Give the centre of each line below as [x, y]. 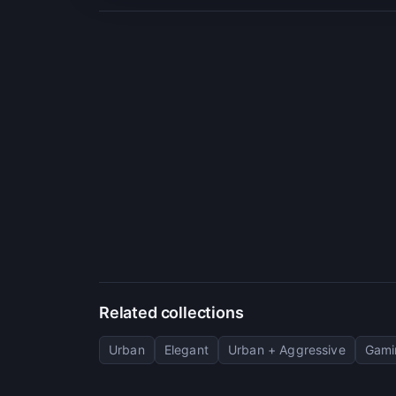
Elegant [186, 349]
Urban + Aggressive [286, 349]
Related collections [171, 312]
